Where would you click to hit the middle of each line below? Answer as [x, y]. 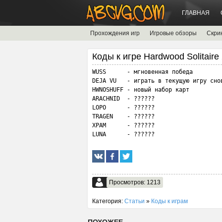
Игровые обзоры [173, 33]
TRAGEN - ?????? [123, 116]
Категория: [108, 201]
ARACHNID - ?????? [123, 99]
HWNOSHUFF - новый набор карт [141, 90]
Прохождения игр [115, 33]
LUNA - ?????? [123, 134]
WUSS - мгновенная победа [142, 72]
